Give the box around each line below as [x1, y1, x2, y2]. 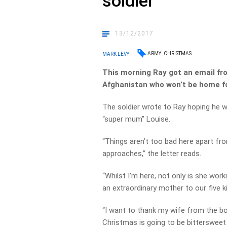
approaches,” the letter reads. [102, 149, 202, 158]
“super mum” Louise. [102, 115, 171, 124]
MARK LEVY [102, 51, 130, 57]
